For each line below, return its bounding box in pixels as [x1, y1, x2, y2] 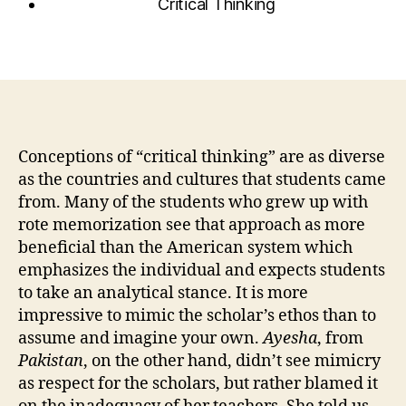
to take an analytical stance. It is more [18, 282, 308, 304]
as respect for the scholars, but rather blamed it [18, 372, 378, 394]
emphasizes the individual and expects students [18, 259, 385, 281]
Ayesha [263, 327, 317, 349]
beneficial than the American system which [18, 237, 353, 258]
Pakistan [18, 350, 83, 372]
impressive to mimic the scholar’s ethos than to [18, 304, 376, 326]
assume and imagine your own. [18, 327, 263, 349]
